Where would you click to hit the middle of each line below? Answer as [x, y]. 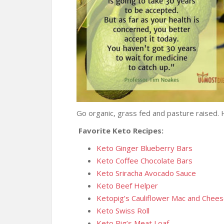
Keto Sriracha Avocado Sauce [146, 173]
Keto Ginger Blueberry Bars [144, 148]
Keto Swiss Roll [123, 210]
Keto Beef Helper [127, 185]
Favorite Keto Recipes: [120, 130]
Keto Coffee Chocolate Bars [144, 160]
